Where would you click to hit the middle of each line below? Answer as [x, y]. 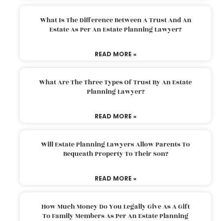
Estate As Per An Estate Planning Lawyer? [115, 29]
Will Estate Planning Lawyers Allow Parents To [115, 144]
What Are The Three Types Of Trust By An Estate [115, 82]
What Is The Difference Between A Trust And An [115, 20]
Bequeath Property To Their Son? [115, 154]
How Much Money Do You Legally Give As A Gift [115, 206]
